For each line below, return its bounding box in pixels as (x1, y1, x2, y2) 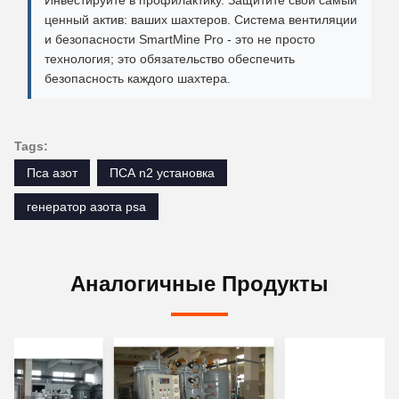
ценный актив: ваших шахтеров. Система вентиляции (45, 12, 357, 27)
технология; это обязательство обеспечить (45, 52, 295, 66)
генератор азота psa (27, 199, 146, 214)
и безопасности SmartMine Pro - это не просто (45, 32, 315, 46)
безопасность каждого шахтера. (45, 71, 231, 85)
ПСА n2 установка (110, 166, 215, 180)
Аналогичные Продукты (70, 272, 329, 296)
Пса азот (27, 166, 77, 180)
